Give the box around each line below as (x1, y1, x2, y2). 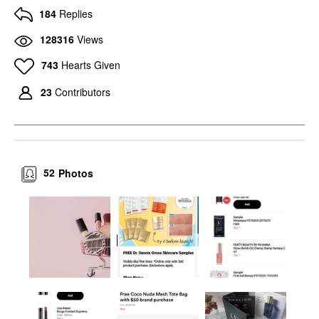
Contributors (55, 84, 110, 99)
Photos (58, 165, 94, 180)
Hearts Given (61, 57, 120, 72)
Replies (59, 6, 93, 21)
